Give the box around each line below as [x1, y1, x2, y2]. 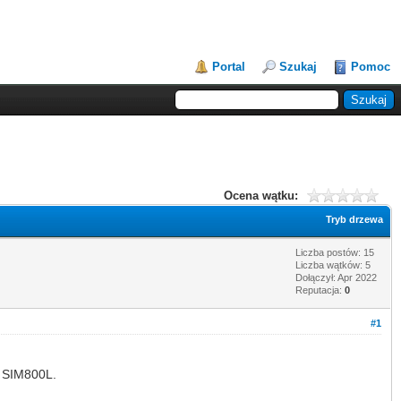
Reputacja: [295, 284, 345, 295]
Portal [212, 60, 245, 73]
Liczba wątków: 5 [295, 259, 371, 270]
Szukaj [279, 60, 317, 73]
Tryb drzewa [326, 213, 383, 225]
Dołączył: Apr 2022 [295, 271, 377, 283]
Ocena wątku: [224, 188, 298, 202]
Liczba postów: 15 [295, 246, 374, 258]
